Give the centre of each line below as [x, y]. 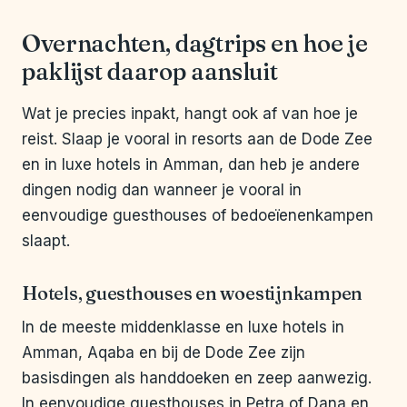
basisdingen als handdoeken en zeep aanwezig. [197, 378]
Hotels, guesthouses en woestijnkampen [193, 293]
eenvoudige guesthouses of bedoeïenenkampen [198, 216]
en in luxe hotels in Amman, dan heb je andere [191, 165]
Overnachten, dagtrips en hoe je [195, 44]
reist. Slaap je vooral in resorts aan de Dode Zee [197, 139]
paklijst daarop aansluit [150, 72]
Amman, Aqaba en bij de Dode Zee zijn [164, 353]
